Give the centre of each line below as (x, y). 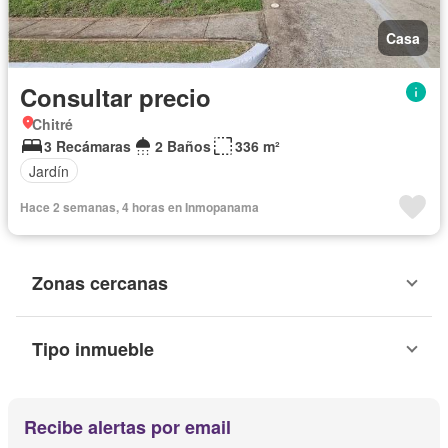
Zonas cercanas (100, 283)
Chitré (52, 124)
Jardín (49, 170)
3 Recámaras (87, 146)
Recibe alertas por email (127, 427)
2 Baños (183, 146)
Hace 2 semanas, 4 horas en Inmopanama (139, 207)
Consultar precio (115, 97)
